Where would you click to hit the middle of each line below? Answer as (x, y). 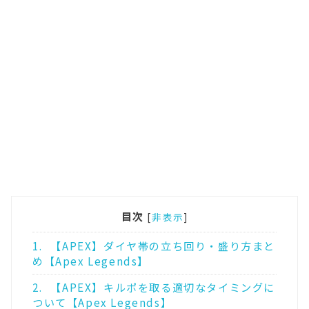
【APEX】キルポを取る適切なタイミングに (161, 287)
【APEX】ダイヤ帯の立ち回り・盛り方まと (161, 246)
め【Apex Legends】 (91, 261)
